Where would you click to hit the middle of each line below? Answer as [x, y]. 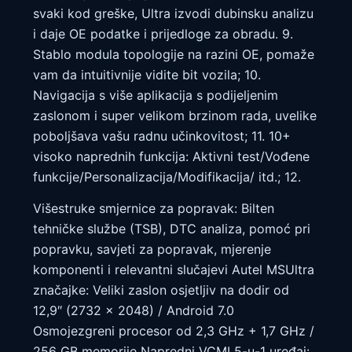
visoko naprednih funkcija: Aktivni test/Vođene [171, 156]
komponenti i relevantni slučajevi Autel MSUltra [174, 270]
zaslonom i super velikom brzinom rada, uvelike [175, 115]
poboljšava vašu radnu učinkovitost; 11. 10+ [162, 136]
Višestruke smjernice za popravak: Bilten [154, 209]
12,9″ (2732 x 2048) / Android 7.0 [134, 311]
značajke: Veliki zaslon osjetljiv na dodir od [161, 290]
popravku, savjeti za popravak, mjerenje [152, 249]
